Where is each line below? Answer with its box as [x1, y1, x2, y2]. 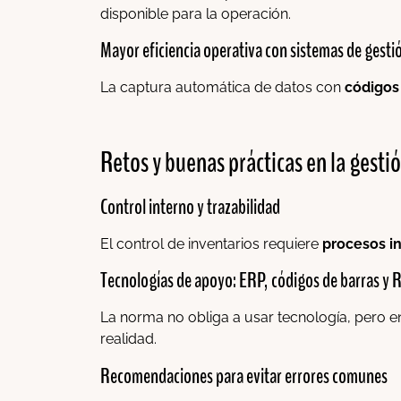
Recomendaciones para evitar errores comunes [100, 361, 388, 390]
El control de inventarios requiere [100, 235, 322, 252]
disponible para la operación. [100, 4, 291, 22]
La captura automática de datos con [100, 79, 345, 97]
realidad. [100, 330, 157, 348]
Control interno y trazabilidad [100, 192, 280, 221]
